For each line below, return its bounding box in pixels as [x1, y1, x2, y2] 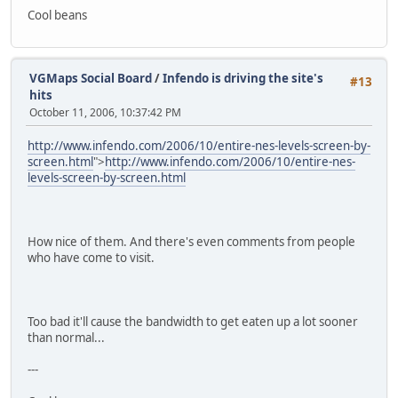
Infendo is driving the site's [163, 69, 323, 86]
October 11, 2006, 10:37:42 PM [29, 104, 181, 120]
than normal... [28, 329, 105, 346]
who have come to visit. [28, 249, 155, 266]
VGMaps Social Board [29, 69, 152, 86]
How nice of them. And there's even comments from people [28, 233, 355, 250]
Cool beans [28, 7, 87, 24]
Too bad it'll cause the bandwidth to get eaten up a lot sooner [28, 313, 358, 330]
